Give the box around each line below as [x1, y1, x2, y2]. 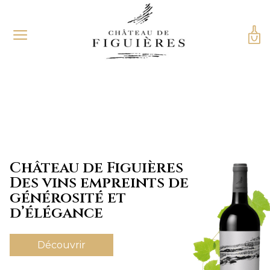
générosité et [10, 188, 126, 209]
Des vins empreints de [10, 173, 189, 193]
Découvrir [37, 239, 86, 251]
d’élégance [10, 203, 103, 224]
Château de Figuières [10, 158, 183, 178]
